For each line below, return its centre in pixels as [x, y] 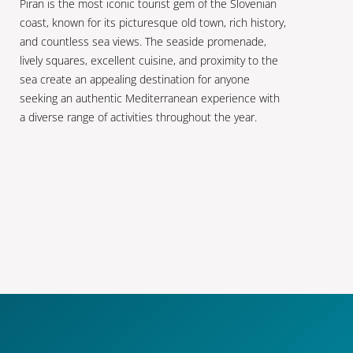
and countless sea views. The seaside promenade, [143, 41]
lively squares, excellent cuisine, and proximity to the [149, 60]
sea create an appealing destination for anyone [134, 79]
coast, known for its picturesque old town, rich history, [152, 22]
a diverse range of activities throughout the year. [138, 117]
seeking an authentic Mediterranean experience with [149, 98]
